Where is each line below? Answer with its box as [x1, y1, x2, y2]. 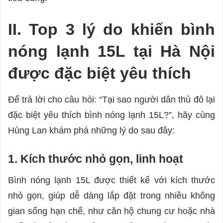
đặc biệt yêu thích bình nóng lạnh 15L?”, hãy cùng [8, 110, 215, 120]
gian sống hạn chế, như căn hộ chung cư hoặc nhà [8, 206, 215, 216]
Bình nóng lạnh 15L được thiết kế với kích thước [8, 175, 215, 185]
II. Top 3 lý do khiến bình [8, 20, 215, 39]
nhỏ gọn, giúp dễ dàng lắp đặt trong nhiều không [8, 190, 215, 201]
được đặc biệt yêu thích [8, 64, 196, 83]
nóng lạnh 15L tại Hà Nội [8, 42, 215, 61]
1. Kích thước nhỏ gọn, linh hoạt [8, 152, 186, 166]
